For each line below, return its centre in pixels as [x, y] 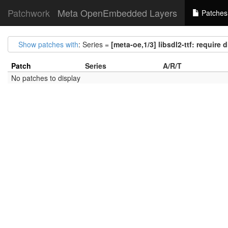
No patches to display [46, 78]
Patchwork [29, 13]
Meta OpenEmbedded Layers [117, 13]
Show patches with [48, 44]
